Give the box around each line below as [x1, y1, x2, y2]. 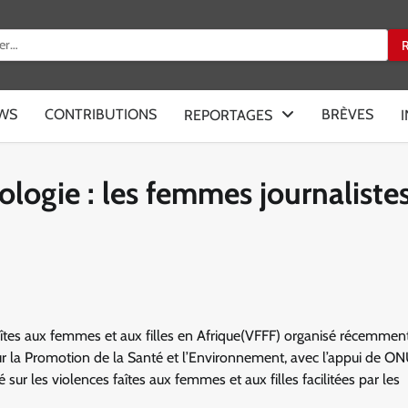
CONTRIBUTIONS [45, 106, 157, 123]
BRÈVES [321, 106, 373, 123]
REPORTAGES [184, 107, 272, 124]
